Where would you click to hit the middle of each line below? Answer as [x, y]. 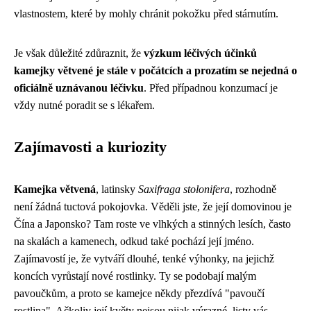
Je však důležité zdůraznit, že [79, 53]
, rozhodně [253, 189]
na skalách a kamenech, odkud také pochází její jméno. [134, 241]
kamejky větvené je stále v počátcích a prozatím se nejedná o [155, 70]
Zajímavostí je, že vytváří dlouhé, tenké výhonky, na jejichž [144, 258]
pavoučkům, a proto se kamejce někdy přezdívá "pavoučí [139, 293]
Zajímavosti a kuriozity [90, 147]
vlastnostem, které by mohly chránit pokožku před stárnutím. [146, 13]
